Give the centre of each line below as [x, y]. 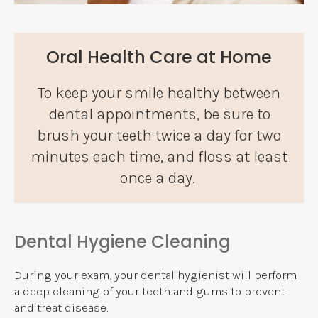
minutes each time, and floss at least [159, 157]
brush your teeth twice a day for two [159, 135]
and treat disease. [61, 307]
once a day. [159, 178]
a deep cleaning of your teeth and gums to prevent [150, 291]
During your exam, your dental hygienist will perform [155, 275]
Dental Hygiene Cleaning [122, 241]
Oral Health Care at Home [159, 57]
